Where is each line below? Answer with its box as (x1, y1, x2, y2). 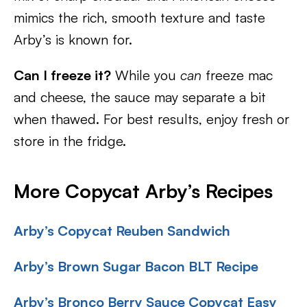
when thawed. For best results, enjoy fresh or (14, 110, 289, 127)
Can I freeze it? (14, 66, 111, 84)
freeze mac (201, 66, 273, 84)
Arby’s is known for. (14, 31, 132, 48)
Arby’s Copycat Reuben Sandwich (14, 222, 230, 239)
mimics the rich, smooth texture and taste (14, 9, 265, 26)
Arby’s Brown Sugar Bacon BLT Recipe (14, 258, 258, 275)
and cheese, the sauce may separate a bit (14, 88, 266, 106)
